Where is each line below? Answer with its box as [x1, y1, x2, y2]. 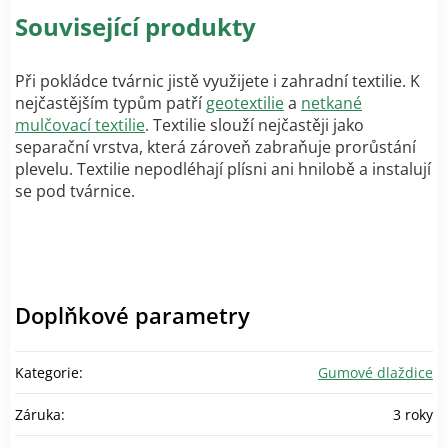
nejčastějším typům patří [15, 91, 206, 114]
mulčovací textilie [15, 113, 145, 136]
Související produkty [15, 9, 256, 43]
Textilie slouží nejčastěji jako [149, 113, 364, 136]
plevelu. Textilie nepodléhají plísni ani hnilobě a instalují [15, 157, 431, 180]
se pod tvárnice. [15, 179, 143, 202]
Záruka [15, 404, 61, 424]
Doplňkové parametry [15, 299, 250, 330]
